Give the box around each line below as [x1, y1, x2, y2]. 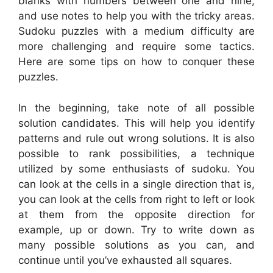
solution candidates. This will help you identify [18, 116, 255, 129]
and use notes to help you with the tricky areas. [18, 10, 255, 23]
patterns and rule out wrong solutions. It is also [18, 132, 255, 144]
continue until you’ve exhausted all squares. [18, 253, 232, 266]
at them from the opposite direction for [18, 208, 255, 221]
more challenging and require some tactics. [18, 40, 255, 53]
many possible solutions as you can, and [18, 238, 255, 251]
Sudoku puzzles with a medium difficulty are [18, 25, 255, 38]
